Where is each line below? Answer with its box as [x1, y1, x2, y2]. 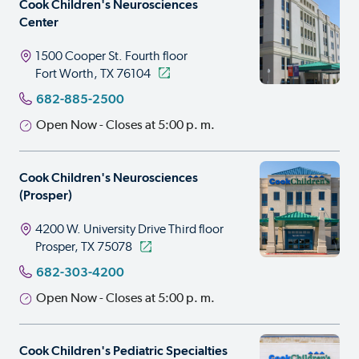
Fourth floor [123, 50, 188, 63]
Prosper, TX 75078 [35, 240, 132, 254]
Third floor [166, 223, 224, 236]
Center [19, 14, 58, 30]
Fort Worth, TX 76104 [35, 67, 151, 81]
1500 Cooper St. [35, 50, 123, 63]
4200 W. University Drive [35, 223, 166, 236]
